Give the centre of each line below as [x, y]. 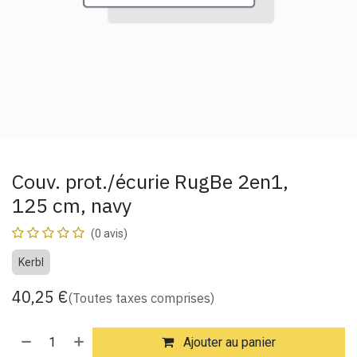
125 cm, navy [72, 205]
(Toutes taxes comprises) [141, 298]
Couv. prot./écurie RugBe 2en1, [150, 181]
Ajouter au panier [228, 342]
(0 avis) [109, 233]
